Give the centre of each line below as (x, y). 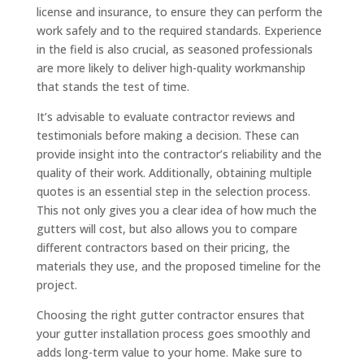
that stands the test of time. (113, 87)
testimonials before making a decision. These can (167, 136)
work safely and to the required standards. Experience (179, 31)
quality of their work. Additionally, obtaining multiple (174, 173)
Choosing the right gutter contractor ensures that (170, 315)
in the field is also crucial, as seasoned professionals (174, 50)
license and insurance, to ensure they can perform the (179, 12)
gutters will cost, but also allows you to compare (167, 229)
